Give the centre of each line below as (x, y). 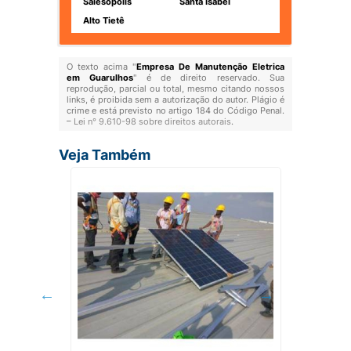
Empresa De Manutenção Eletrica (210, 67)
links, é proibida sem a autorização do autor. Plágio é (175, 100)
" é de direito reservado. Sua (209, 78)
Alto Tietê (103, 20)
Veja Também (104, 155)
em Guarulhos (100, 78)
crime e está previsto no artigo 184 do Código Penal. (175, 110)
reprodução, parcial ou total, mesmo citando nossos (175, 89)
